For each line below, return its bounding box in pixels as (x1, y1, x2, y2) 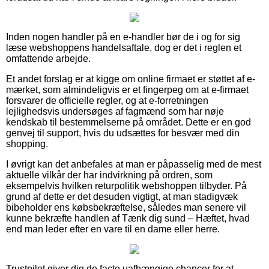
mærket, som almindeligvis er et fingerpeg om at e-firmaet (6, 84, 249, 95)
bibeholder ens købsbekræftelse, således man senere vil (6, 202, 246, 213)
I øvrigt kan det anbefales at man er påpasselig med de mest (6, 159, 261, 169)
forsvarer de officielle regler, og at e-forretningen (6, 95, 208, 106)
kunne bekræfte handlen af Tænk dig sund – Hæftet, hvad (6, 213, 250, 223)
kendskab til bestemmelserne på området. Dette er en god (6, 116, 251, 127)
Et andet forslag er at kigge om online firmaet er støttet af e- (6, 73, 255, 84)
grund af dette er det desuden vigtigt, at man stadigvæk (6, 191, 238, 202)
